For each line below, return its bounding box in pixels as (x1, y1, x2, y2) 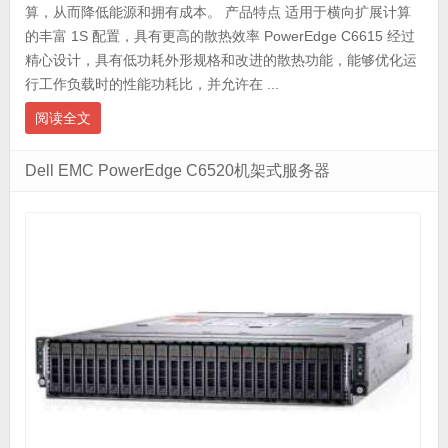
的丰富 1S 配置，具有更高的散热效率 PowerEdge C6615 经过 (24, 27, 415, 44)
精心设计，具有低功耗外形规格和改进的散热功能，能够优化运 (24, 51, 417, 68)
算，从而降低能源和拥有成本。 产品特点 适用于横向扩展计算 (24, 3, 411, 20)
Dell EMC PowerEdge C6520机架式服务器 (24, 161, 330, 179)
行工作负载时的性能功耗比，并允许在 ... (24, 75, 279, 92)
